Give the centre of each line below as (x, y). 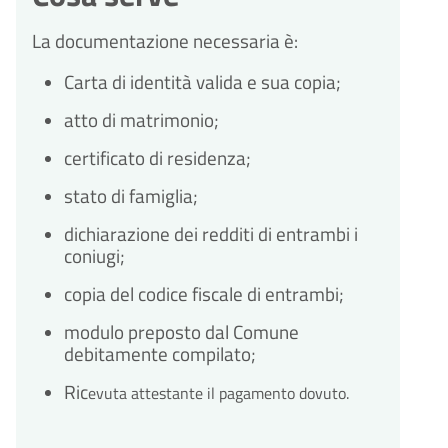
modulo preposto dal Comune (181, 332)
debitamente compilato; (160, 354)
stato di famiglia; (131, 196)
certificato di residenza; (157, 158)
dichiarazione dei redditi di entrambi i (211, 234)
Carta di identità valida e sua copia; (202, 82)
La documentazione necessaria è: (165, 41)
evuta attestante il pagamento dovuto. (218, 393)
